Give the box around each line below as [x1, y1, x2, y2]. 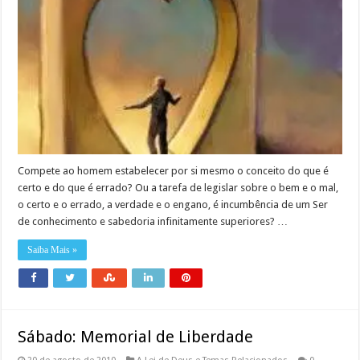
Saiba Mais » [27, 244, 78, 256]
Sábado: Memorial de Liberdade [18, 327, 254, 347]
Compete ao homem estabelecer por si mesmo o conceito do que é [18, 165, 329, 178]
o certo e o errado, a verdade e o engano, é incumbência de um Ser [18, 198, 329, 211]
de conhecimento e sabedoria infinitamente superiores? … [18, 215, 288, 228]
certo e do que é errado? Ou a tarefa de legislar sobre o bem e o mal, [18, 182, 339, 194]
